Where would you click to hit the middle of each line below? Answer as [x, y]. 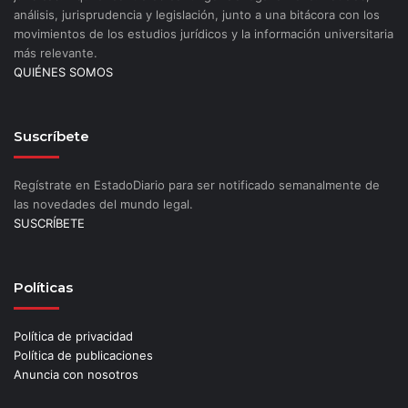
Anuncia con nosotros [76, 375]
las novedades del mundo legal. [103, 204]
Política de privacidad [73, 337]
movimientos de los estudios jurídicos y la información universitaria [204, 34]
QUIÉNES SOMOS [63, 72]
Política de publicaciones [83, 356]
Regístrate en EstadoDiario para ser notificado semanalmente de [197, 185]
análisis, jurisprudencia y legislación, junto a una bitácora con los [197, 15]
